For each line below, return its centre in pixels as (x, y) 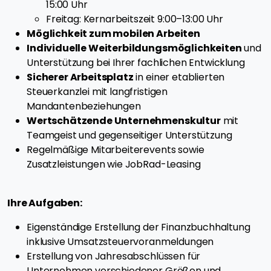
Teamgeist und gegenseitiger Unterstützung (129, 135)
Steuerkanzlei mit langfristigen (97, 92)
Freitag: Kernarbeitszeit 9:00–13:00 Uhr (135, 19)
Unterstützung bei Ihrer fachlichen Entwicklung (136, 63)
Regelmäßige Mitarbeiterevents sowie (116, 150)
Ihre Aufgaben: (45, 203)
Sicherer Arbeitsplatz (80, 77)
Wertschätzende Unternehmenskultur (124, 121)
